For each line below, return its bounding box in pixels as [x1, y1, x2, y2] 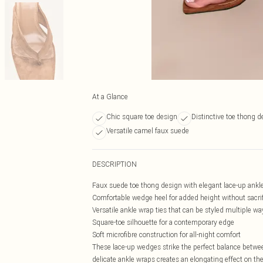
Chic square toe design [106, 112, 177, 121]
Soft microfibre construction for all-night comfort [92, 230, 241, 239]
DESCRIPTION [92, 160, 137, 168]
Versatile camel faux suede [106, 126, 189, 135]
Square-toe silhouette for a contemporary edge [92, 218, 234, 227]
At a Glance [92, 92, 128, 101]
